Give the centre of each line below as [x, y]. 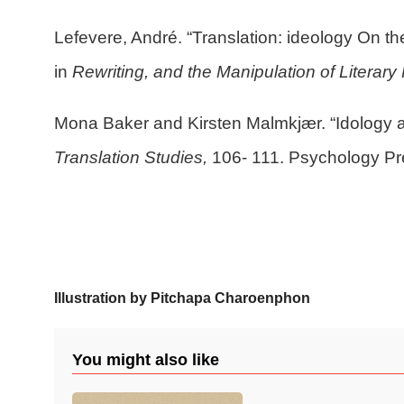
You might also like [146, 360]
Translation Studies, [131, 157]
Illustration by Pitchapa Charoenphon [182, 298]
